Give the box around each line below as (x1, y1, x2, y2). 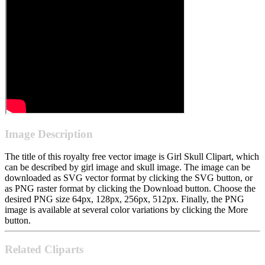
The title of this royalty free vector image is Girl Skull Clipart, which (5, 151, 259, 162)
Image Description (5, 127, 93, 140)
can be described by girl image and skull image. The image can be (5, 162, 250, 173)
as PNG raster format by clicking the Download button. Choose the (5, 183, 256, 194)
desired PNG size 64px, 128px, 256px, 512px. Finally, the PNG (5, 194, 244, 205)
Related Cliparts (5, 243, 83, 256)
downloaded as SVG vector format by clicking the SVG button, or (5, 173, 253, 183)
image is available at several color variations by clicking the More (5, 205, 248, 215)
